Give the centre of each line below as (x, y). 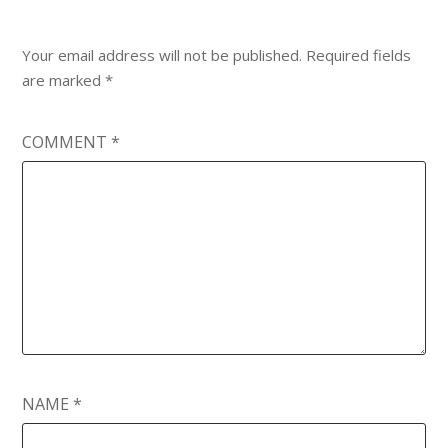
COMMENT (67, 142)
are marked (64, 80)
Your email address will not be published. (162, 55)
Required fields (359, 55)
